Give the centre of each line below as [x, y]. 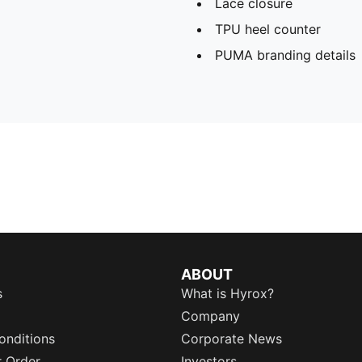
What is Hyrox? [227, 293]
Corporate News [232, 339]
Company [210, 316]
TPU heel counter [268, 29]
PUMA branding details [285, 55]
